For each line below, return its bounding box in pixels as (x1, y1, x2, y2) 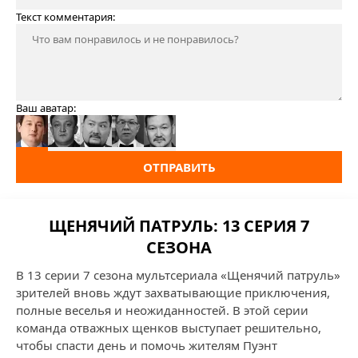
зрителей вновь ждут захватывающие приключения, (16, 284, 330, 300)
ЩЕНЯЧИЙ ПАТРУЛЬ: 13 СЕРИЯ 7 (49, 215, 309, 237)
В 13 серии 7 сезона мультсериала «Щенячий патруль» (16, 267, 340, 283)
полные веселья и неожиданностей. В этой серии (16, 302, 308, 318)
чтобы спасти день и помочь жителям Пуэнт (16, 337, 277, 353)
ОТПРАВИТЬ (142, 159, 216, 175)
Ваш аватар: (16, 101, 76, 115)
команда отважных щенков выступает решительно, (16, 320, 321, 336)
